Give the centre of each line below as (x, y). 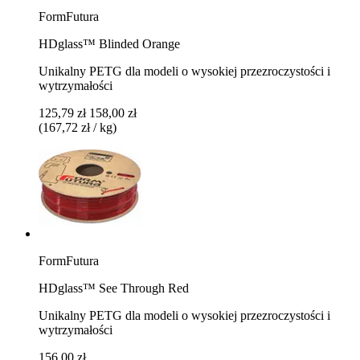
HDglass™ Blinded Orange (109, 43)
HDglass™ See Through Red (114, 288)
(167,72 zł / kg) (78, 127)
